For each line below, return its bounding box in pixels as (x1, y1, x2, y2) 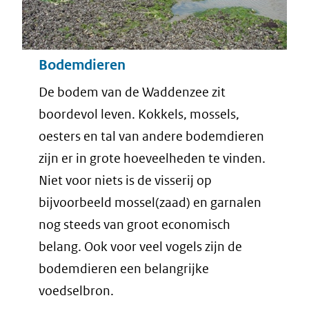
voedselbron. (39, 283, 114, 299)
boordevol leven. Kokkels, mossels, (39, 106, 239, 123)
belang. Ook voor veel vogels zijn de (39, 239, 242, 255)
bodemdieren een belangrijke (39, 261, 209, 277)
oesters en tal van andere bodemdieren (39, 128, 264, 145)
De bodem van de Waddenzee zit (39, 84, 226, 101)
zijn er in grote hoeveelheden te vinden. (39, 150, 266, 167)
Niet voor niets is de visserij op (39, 172, 212, 189)
